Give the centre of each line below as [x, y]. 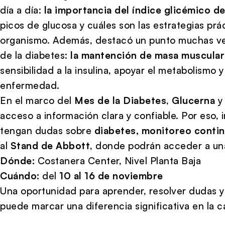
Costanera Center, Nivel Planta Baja [118, 160]
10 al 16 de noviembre [111, 176]
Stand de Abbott [50, 145]
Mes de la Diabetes [120, 100]
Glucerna [193, 100]
